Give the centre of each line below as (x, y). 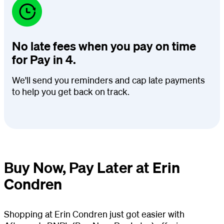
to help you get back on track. (71, 91)
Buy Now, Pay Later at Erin (92, 167)
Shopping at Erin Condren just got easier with (94, 214)
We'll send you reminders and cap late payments (108, 80)
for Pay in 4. (44, 59)
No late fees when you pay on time (104, 46)
